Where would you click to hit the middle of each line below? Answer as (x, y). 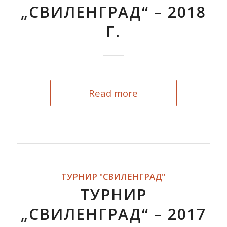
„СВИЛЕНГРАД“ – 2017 (113, 214)
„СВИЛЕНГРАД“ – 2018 (113, 12)
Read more (113, 93)
